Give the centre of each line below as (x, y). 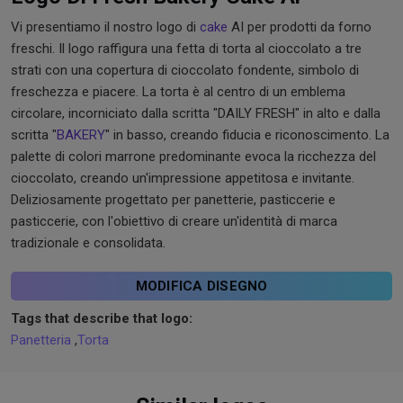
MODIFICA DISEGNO (201, 287)
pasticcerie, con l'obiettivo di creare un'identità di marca (174, 222)
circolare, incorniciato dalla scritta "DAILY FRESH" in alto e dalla (196, 114)
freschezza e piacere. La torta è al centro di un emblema (178, 92)
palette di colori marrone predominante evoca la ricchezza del (193, 157)
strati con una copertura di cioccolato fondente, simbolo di (185, 71)
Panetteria (41, 340)
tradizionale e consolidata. (88, 243)
